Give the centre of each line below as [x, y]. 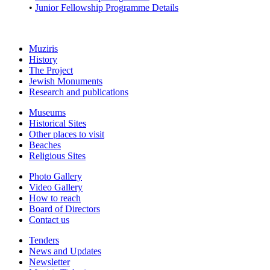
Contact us [49, 219]
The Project [51, 70]
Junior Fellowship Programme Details [107, 7]
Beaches [45, 145]
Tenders [44, 240]
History [43, 59]
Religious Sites [57, 155]
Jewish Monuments [66, 81]
